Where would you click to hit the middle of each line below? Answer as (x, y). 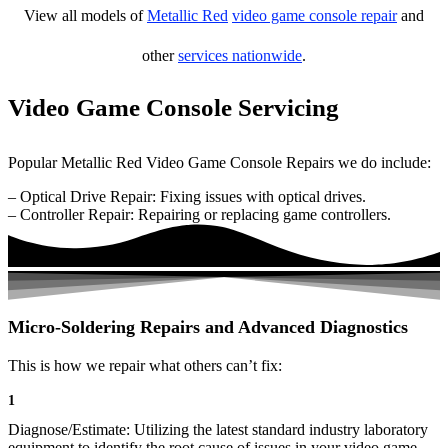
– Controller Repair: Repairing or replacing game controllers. (199, 214)
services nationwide (240, 55)
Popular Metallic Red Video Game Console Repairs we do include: (219, 162)
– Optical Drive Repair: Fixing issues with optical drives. (187, 196)
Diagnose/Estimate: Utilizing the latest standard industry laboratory (218, 430)
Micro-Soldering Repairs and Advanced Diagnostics (208, 327)
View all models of (85, 15)
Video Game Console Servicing (173, 107)
